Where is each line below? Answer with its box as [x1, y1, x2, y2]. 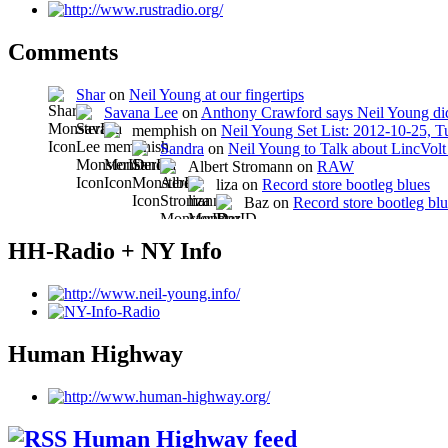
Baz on [244, 193, 293, 211]
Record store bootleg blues [262, 175, 430, 193]
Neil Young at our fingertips [129, 85, 304, 103]
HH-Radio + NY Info [8, 238, 222, 265]
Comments [8, 38, 118, 65]
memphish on [132, 121, 221, 139]
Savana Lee [104, 103, 178, 121]
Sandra [160, 139, 204, 157]
